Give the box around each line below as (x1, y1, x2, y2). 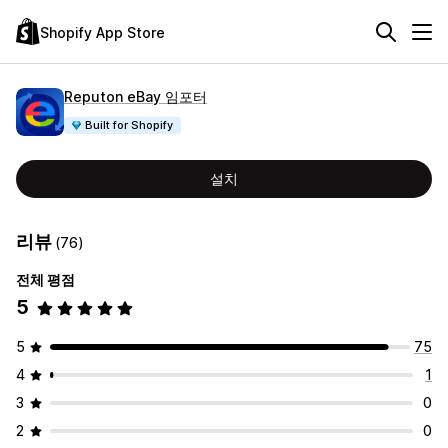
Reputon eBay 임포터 (64, 87, 207, 105)
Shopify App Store (40, 23, 165, 41)
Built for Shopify (85, 117, 174, 132)
